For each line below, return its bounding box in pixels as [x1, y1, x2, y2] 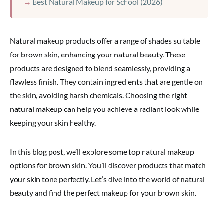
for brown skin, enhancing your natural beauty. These [10, 50, 185, 59]
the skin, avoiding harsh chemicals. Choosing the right [10, 91, 187, 100]
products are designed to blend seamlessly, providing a [10, 63, 190, 73]
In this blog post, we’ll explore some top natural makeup [10, 147, 194, 156]
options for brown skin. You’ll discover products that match [10, 161, 206, 170]
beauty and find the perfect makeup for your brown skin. [10, 188, 196, 197]
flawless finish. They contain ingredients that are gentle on [10, 77, 203, 86]
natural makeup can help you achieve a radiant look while [10, 104, 199, 113]
